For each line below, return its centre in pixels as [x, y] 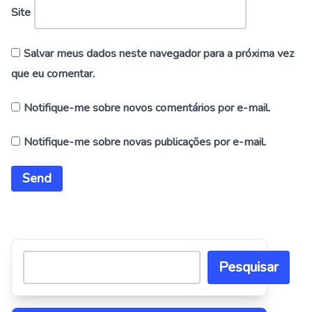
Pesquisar [249, 267]
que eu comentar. [53, 73]
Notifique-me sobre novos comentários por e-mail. [147, 108]
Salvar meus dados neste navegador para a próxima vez [159, 53]
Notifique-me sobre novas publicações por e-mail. [145, 142]
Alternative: [39, 216]
